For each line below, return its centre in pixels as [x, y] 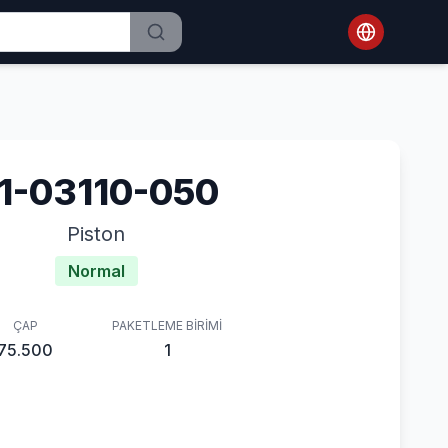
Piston [96, 234]
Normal [96, 271]
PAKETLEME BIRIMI [167, 325]
